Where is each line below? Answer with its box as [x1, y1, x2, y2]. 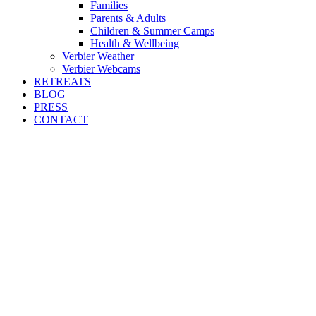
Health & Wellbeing [90, 37, 179, 49]
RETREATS [34, 75, 91, 87]
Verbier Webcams [62, 63, 140, 75]
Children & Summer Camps [90, 25, 214, 37]
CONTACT [34, 114, 88, 126]
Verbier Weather [62, 50, 134, 62]
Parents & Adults [90, 12, 166, 24]
